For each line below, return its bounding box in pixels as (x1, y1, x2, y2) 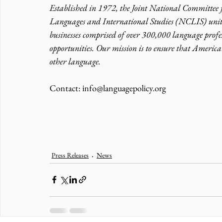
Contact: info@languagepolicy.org (50, 82, 168, 94)
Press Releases (52, 151, 89, 160)
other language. (50, 55, 101, 67)
